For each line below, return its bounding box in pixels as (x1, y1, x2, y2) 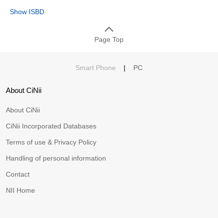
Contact (6, 170, 30, 179)
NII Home (6, 186, 35, 195)
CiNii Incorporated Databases (6, 122, 96, 130)
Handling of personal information (6, 154, 106, 163)
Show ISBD (10, 8, 44, 16)
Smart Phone (75, 64, 116, 72)
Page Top (94, 36, 124, 44)
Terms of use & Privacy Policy (6, 138, 96, 146)
